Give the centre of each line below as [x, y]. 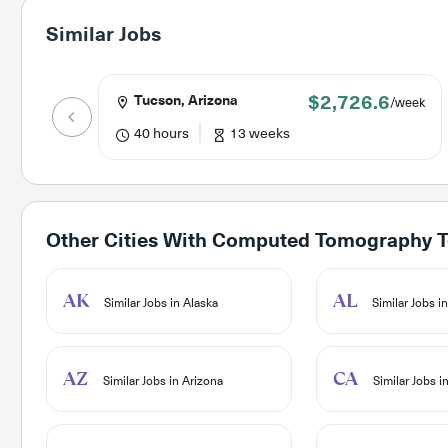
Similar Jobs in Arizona [161, 381]
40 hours [159, 133]
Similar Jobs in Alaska [159, 303]
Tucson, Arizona [184, 101]
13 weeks [258, 133]
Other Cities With [128, 241]
